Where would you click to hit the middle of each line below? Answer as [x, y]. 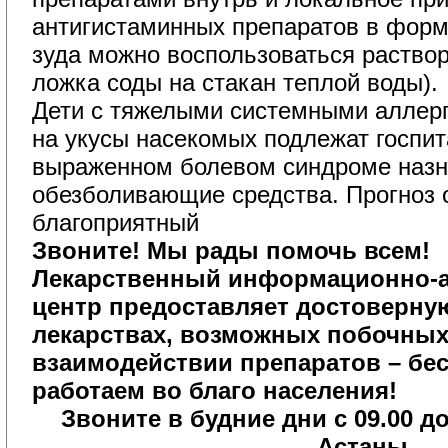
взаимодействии [132, 362]
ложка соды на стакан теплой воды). [235, 82]
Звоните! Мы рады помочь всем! [231, 250]
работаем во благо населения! [214, 390]
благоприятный [115, 222]
